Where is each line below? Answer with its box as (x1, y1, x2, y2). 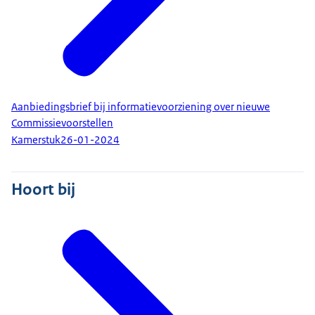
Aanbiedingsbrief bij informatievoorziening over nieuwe (11, 99, 270, 114)
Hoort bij (11, 178, 75, 200)
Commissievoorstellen (11, 115, 113, 130)
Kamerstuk (11, 133, 60, 148)
